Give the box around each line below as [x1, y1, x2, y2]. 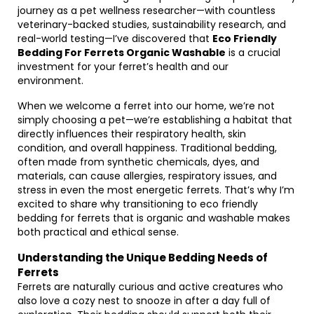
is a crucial [226, 46, 280, 60]
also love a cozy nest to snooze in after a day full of [18, 294, 271, 308]
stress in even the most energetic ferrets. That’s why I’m [18, 183, 294, 197]
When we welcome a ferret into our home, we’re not [18, 99, 275, 113]
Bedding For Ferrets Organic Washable [18, 46, 226, 60]
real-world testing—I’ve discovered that [18, 32, 212, 46]
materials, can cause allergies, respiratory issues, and [18, 169, 277, 183]
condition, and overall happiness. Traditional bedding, [18, 141, 277, 155]
